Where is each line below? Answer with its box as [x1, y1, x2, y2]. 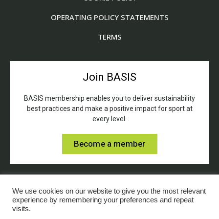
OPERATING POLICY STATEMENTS [50, 12, 169, 22]
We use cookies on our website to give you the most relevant [12, 187, 206, 195]
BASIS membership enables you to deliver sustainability [24, 94, 195, 103]
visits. [12, 205, 31, 213]
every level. [92, 115, 127, 123]
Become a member [73, 138, 146, 151]
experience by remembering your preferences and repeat [12, 196, 194, 204]
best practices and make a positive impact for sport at [26, 105, 193, 113]
